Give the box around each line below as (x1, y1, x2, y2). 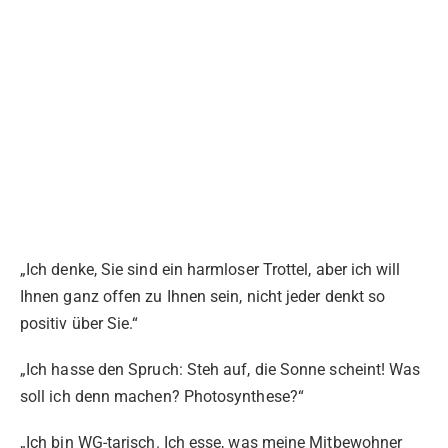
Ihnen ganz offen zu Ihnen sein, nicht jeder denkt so (20, 286, 386, 306)
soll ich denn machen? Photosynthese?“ (20, 387, 304, 407)
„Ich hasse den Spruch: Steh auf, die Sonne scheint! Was (20, 360, 421, 380)
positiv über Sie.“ (20, 313, 139, 333)
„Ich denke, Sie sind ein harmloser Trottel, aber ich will (20, 259, 401, 279)
